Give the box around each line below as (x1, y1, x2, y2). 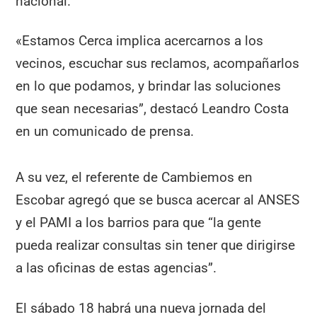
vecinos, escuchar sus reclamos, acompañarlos (16, 55, 300, 72)
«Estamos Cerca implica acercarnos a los (16, 33, 264, 50)
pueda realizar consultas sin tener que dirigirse (16, 237, 296, 254)
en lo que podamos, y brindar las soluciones (16, 78, 282, 95)
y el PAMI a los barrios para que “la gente (16, 214, 262, 231)
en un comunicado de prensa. (16, 123, 195, 140)
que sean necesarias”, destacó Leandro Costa (16, 100, 289, 117)
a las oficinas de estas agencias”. (16, 260, 217, 277)
